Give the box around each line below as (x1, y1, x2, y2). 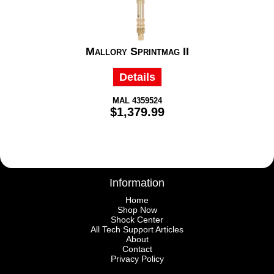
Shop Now (117, 205, 157, 215)
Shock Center (111, 215, 163, 225)
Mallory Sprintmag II (85, 45, 189, 58)
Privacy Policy (110, 254, 164, 264)
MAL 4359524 (112, 96, 162, 106)
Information (109, 177, 165, 190)
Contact (122, 244, 152, 254)
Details (119, 71, 155, 84)
